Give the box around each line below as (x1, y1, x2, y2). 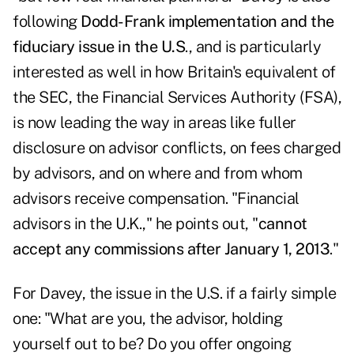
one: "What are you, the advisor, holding (13, 309, 282, 329)
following (13, 12, 81, 32)
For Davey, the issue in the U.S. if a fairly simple (13, 284, 337, 303)
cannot (258, 214, 307, 234)
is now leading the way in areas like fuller (13, 113, 296, 133)
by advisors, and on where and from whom (13, 164, 303, 183)
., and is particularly (185, 37, 321, 57)
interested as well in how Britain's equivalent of (13, 62, 336, 82)
